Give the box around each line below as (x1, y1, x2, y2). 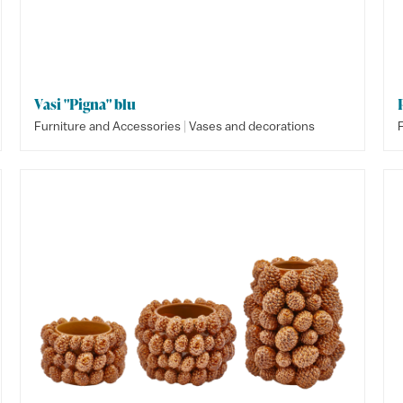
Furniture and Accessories (34, 119, 182, 133)
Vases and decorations (189, 119, 316, 133)
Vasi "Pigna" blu (34, 94, 137, 114)
